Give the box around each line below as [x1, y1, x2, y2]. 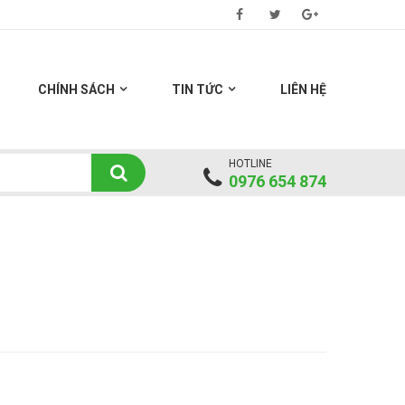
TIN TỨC [172, 82, 223, 97]
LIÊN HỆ [280, 82, 326, 97]
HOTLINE [229, 156, 272, 170]
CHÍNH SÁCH [38, 82, 115, 97]
